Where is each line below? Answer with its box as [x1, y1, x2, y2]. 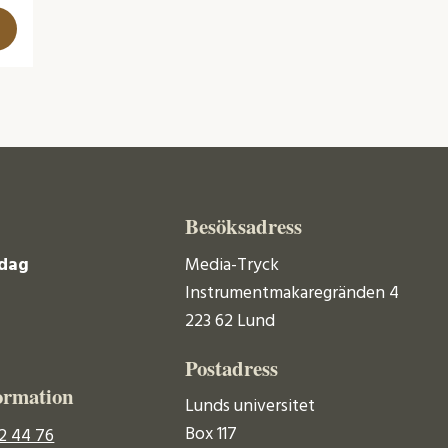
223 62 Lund [185, 306, 276, 336]
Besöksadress [185, 211, 303, 242]
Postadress [185, 353, 279, 384]
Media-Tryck [185, 250, 280, 280]
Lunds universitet [185, 392, 316, 422]
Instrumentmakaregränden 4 [185, 278, 400, 308]
